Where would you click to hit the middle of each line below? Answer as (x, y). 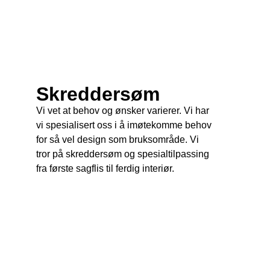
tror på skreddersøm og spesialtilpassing (123, 154)
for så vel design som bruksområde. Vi (118, 140)
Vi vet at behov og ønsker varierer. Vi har (123, 111)
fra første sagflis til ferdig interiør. (105, 169)
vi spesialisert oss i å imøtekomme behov (124, 125)
